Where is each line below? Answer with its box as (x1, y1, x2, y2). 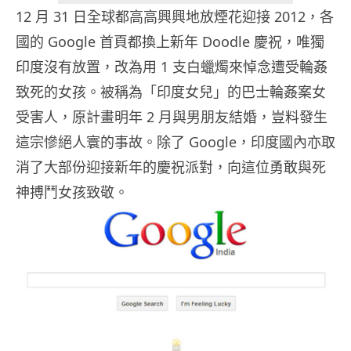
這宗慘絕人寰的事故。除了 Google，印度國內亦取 (16, 132, 335, 152)
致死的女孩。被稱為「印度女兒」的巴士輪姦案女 (16, 82, 326, 102)
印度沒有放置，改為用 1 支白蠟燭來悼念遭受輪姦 (16, 57, 327, 77)
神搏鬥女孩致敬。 (16, 183, 128, 202)
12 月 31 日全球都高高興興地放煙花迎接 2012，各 (16, 7, 334, 27)
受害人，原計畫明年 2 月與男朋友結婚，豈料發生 (16, 107, 327, 127)
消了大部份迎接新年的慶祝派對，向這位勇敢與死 (16, 157, 326, 177)
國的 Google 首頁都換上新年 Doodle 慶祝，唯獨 (16, 32, 324, 52)
